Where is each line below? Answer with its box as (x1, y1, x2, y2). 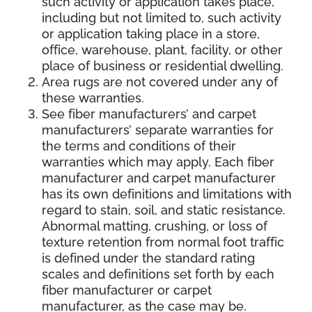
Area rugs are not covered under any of (42, 75, 278, 90)
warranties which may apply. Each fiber (42, 155, 274, 170)
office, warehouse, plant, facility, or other (42, 42, 283, 58)
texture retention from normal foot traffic (42, 235, 284, 250)
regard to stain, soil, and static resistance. (42, 203, 286, 218)
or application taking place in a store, (42, 26, 260, 42)
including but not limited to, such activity (42, 10, 281, 26)
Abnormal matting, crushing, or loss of (42, 219, 267, 234)
